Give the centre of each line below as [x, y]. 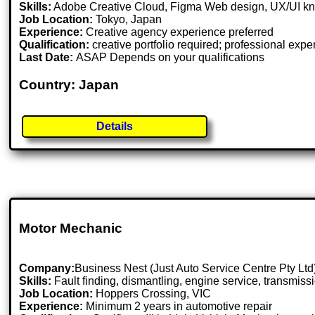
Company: [47, 268]
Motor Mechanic [71, 228]
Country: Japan [69, 85]
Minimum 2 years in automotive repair [178, 306]
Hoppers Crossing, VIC [154, 293]
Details [115, 127]
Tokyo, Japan [129, 20]
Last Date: [48, 58]
